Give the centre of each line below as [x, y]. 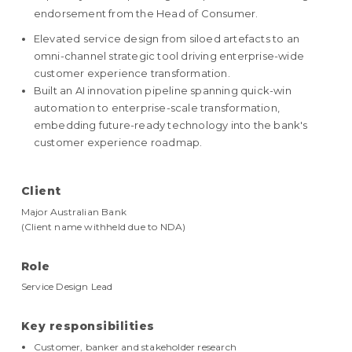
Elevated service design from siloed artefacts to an [167, 39]
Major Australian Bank [74, 211]
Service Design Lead [67, 287]
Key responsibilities [88, 326]
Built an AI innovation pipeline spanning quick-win [162, 91]
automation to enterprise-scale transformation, [157, 108]
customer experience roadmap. [118, 143]
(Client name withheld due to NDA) [103, 226]
